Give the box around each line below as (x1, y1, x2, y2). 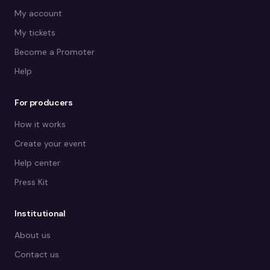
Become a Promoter (14, 46, 95, 57)
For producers (14, 97, 73, 108)
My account (14, 8, 62, 19)
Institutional (14, 208, 66, 219)
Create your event (14, 138, 86, 149)
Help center (14, 157, 60, 168)
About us (14, 230, 51, 240)
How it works (14, 119, 66, 130)
